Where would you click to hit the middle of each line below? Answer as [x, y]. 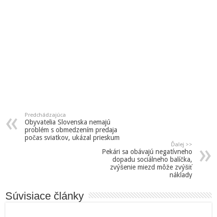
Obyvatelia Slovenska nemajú [68, 122]
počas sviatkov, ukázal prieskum [72, 137]
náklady [181, 175]
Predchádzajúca [46, 115]
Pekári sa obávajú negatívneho [147, 151]
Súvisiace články [45, 196]
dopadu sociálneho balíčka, [152, 159]
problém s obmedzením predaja [71, 130]
